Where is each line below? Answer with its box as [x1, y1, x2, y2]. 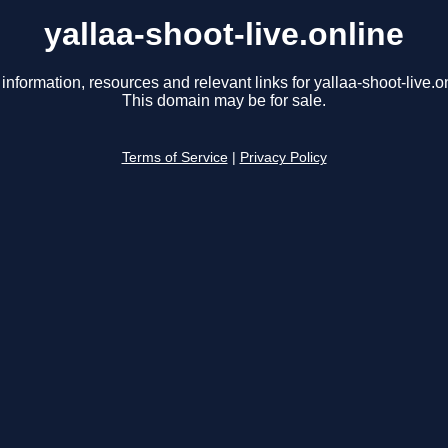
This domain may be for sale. [122, 92, 326, 110]
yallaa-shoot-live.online [44, 16, 404, 52]
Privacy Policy [239, 150, 327, 166]
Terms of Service [121, 150, 228, 166]
